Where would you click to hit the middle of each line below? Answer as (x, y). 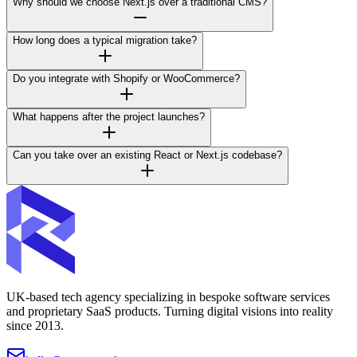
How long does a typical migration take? (105, 40)
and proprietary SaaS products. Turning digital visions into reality (170, 311)
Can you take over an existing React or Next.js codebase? (147, 155)
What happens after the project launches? (109, 117)
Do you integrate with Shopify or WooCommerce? (126, 78)
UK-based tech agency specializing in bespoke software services (168, 296)
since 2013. (35, 325)
